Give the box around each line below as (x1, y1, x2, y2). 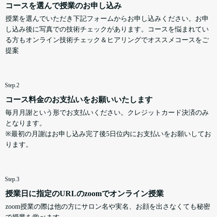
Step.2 (5, 81, 19, 89)
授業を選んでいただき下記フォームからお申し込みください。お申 (5, 15, 209, 22)
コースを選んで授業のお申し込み (5, 1, 122, 10)
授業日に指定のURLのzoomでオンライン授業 (5, 189, 164, 198)
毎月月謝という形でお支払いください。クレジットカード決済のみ (5, 108, 209, 116)
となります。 (5, 119, 46, 127)
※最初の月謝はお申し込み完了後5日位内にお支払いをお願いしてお (5, 130, 211, 138)
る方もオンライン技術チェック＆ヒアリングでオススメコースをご (5, 36, 209, 44)
